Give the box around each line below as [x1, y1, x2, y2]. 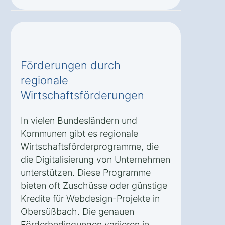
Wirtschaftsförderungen [21, 88, 144, 102]
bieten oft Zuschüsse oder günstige [21, 180, 167, 191]
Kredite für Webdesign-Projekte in [21, 193, 160, 204]
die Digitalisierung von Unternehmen [21, 154, 170, 165]
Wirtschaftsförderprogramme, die [21, 141, 159, 152]
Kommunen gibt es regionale [21, 128, 138, 139]
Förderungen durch [21, 58, 121, 72]
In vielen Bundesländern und [21, 115, 137, 126]
